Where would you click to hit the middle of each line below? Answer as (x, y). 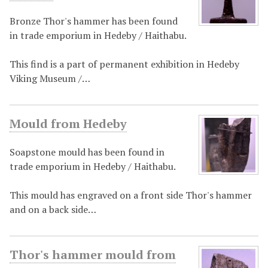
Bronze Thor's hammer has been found (94, 21)
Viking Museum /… (50, 79)
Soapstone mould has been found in (87, 152)
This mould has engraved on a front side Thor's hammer (131, 195)
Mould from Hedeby (68, 124)
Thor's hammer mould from (93, 255)
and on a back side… (53, 210)
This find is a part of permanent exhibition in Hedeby (124, 64)
